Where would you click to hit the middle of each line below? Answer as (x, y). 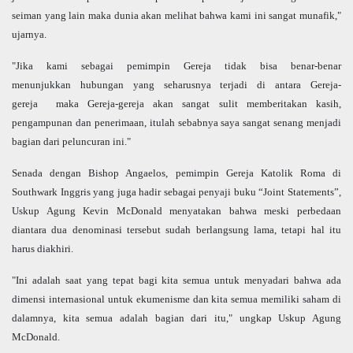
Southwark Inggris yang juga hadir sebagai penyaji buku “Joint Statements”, (176, 191)
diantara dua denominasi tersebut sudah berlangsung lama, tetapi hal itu (176, 229)
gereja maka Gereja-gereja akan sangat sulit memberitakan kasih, (176, 103)
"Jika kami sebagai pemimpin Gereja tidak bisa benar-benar (176, 65)
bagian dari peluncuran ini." (71, 141)
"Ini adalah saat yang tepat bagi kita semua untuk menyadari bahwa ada (176, 280)
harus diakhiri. (43, 248)
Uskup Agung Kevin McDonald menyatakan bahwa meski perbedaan (176, 210)
